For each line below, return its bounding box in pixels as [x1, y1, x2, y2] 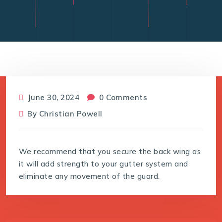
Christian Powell [39, 109, 103, 118]
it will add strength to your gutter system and [18, 159, 188, 168]
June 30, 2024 [25, 92, 80, 102]
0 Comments [97, 92, 148, 102]
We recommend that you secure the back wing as [18, 146, 201, 156]
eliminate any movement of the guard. [18, 171, 160, 181]
